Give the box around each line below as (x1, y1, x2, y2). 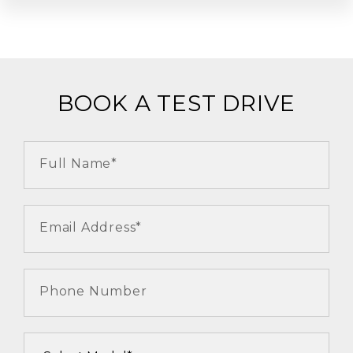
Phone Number (39, 284, 147, 299)
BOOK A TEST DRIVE (57, 90, 296, 117)
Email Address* (39, 220, 143, 235)
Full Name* (39, 156, 117, 171)
